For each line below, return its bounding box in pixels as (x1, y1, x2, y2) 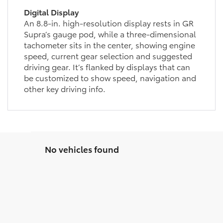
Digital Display (23, 5, 79, 17)
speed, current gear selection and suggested (23, 49, 192, 61)
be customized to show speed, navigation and (23, 71, 196, 83)
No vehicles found (45, 142, 119, 155)
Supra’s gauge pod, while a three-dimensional (23, 27, 196, 39)
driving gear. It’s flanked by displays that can (23, 60, 190, 72)
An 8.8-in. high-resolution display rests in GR (23, 16, 194, 28)
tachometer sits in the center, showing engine (23, 38, 195, 50)
